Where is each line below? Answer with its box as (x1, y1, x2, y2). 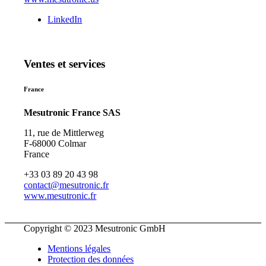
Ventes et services (24, 57, 106, 70)
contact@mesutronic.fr (24, 179, 109, 190)
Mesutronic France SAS (24, 107, 121, 118)
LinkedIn (47, 14, 83, 25)
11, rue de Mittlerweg (24, 127, 104, 138)
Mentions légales (47, 243, 111, 254)
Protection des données (47, 254, 134, 264)
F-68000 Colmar (24, 138, 87, 148)
